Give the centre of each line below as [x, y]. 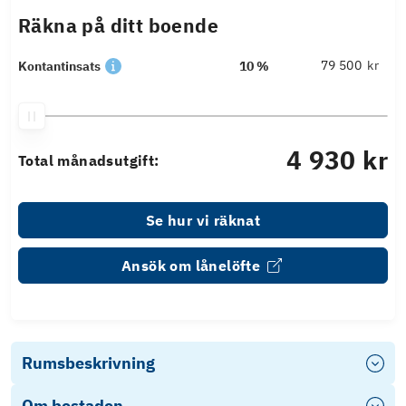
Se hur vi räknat [203, 221]
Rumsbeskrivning [88, 363]
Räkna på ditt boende [118, 26]
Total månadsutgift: [89, 161]
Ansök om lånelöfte [191, 266]
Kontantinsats [59, 67]
